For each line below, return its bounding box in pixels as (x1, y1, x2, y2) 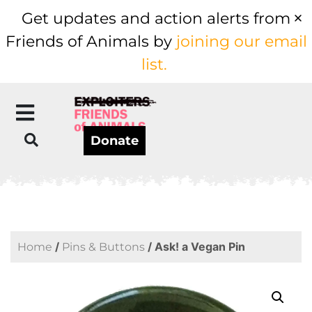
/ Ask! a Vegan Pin (145, 240, 245, 253)
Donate (91, 133, 139, 148)
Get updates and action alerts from (22, 9, 290, 28)
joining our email (175, 32, 307, 51)
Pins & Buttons (62, 240, 145, 253)
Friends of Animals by (5, 32, 176, 51)
